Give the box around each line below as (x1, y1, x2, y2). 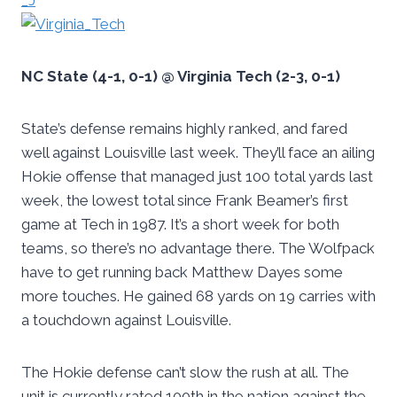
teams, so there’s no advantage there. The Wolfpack (21, 239, 375, 258)
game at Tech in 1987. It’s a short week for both (21, 215, 339, 234)
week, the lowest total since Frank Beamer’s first (21, 191, 348, 210)
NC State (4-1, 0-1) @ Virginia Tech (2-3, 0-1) (21, 67, 340, 86)
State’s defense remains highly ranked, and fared (21, 120, 347, 138)
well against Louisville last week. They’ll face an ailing (21, 144, 375, 162)
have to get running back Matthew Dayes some (21, 263, 343, 282)
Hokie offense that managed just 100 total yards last (21, 167, 373, 186)
